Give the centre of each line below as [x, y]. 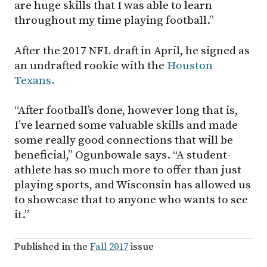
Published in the [52, 247]
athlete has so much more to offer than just [128, 170]
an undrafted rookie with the [91, 65]
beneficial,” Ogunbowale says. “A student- [122, 155]
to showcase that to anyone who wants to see [131, 200]
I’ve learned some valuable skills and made [126, 125]
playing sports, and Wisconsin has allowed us [133, 185]
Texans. [35, 80]
